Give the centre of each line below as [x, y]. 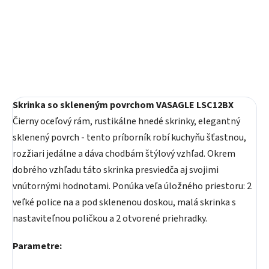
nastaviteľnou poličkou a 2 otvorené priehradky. [110, 219]
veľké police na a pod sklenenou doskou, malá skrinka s [124, 202]
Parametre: [37, 246]
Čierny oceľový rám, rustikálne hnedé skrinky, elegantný [126, 121]
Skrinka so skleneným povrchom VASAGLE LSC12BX [123, 105]
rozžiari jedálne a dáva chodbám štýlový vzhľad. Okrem [124, 154]
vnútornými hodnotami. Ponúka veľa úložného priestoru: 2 [132, 186]
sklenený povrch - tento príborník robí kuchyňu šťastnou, [129, 138]
